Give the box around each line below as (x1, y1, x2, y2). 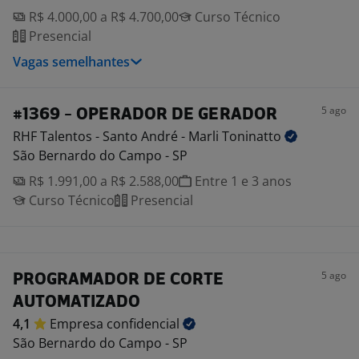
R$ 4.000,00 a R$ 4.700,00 (26, 8, 179, 26)
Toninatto (222, 127, 284, 145)
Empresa (50, 315, 107, 333)
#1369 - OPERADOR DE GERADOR (13, 107, 277, 123)
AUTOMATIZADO (13, 294, 140, 311)
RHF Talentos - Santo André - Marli (13, 127, 222, 145)
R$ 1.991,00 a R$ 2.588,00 (26, 172, 179, 190)
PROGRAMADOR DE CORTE (13, 272, 224, 288)
